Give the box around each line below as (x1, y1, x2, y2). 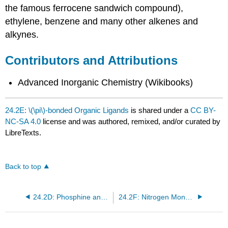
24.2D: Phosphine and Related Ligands (100, 193, 108, 201)
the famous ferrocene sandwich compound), (5, 3, 184, 13)
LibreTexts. (5, 128, 42, 137)
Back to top (5, 162, 42, 170)
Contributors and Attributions (5, 53, 178, 67)
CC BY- (190, 105, 216, 115)
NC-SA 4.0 (5, 117, 41, 126)
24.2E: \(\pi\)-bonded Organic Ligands (5, 105, 129, 115)
